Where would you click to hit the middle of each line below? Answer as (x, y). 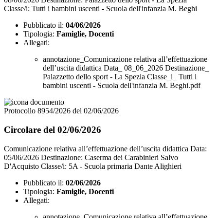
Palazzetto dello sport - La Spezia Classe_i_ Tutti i (120, 77)
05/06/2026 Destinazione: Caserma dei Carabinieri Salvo (91, 157)
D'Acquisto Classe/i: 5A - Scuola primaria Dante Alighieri (93, 166)
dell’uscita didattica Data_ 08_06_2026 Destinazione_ (126, 68)
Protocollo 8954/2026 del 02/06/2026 (61, 111)
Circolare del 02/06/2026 (53, 130)
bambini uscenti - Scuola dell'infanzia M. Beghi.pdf (122, 86)
